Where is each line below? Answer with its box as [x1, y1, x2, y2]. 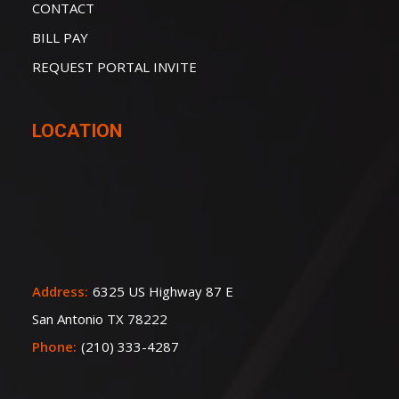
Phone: [31, 338, 77, 355]
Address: [31, 282, 88, 300]
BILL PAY [31, 28, 88, 46]
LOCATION [31, 120, 122, 142]
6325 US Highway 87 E [92, 282, 233, 300]
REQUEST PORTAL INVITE [31, 58, 197, 76]
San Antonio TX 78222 [31, 310, 167, 328]
